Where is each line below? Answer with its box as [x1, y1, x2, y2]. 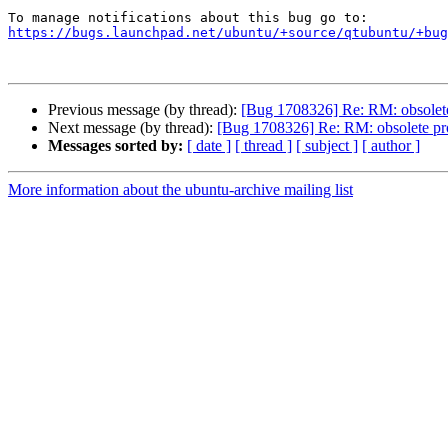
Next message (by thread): [48, 119, 217, 137]
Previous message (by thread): [48, 101, 241, 119]
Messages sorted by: [48, 137, 183, 155]
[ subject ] [296, 137, 358, 155]
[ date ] [187, 137, 231, 155]
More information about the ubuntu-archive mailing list [8, 181, 353, 199]
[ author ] [362, 137, 420, 155]
